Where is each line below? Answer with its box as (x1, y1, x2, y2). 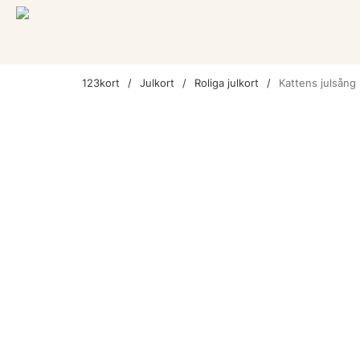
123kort (82, 76, 120, 89)
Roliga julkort (194, 76, 259, 89)
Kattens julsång (279, 76, 356, 89)
